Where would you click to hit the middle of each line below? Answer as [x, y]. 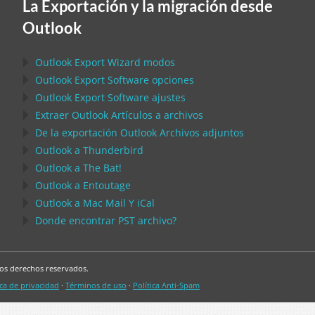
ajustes [167, 97]
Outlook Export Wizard [88, 62]
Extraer [53, 115]
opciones [172, 80]
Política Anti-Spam [166, 285]
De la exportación [78, 133]
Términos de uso [96, 285]
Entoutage [107, 185]
